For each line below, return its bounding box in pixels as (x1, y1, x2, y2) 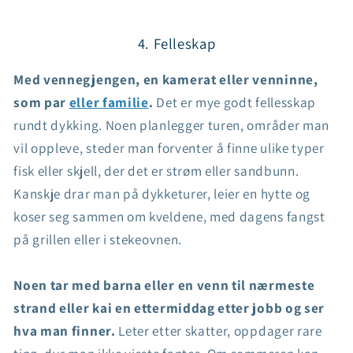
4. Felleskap (137, 34, 216, 54)
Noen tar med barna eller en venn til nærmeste (13, 276, 315, 295)
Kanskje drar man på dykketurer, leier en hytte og (13, 184, 311, 203)
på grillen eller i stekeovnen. (13, 230, 182, 249)
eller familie (69, 93, 149, 112)
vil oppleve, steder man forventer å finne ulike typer (13, 139, 325, 158)
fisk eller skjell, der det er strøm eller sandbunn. (13, 162, 299, 180)
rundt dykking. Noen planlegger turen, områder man (13, 116, 330, 135)
